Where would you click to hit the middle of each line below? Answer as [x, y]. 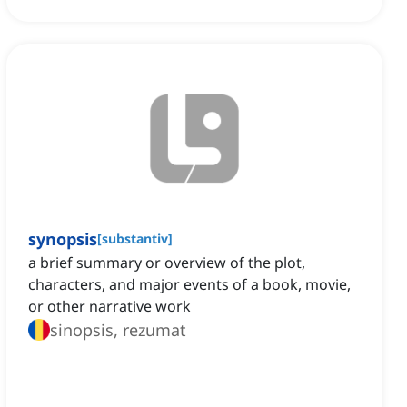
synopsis [63, 239]
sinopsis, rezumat [118, 330]
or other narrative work [109, 307]
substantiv [135, 239]
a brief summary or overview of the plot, [167, 263]
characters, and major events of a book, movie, [189, 285]
